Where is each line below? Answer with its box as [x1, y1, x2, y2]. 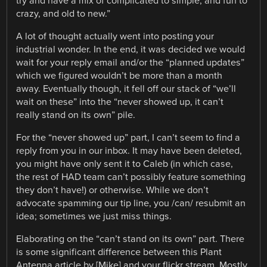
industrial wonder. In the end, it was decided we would [16, 44, 246, 56]
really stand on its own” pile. [16, 109, 136, 122]
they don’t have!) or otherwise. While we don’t [16, 184, 209, 197]
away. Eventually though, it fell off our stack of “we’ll [16, 83, 237, 95]
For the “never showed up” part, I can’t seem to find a [16, 132, 241, 144]
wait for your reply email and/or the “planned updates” [16, 57, 245, 69]
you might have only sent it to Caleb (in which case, [16, 158, 234, 170]
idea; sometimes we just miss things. [16, 210, 172, 223]
